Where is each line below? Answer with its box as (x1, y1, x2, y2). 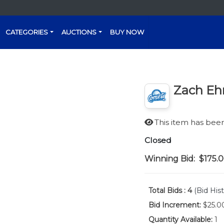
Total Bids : (148, 186, 185, 195)
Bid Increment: (148, 200, 201, 209)
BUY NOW (110, 28, 144, 36)
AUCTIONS (61, 28, 97, 36)
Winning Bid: (144, 154, 195, 163)
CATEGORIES (5, 28, 48, 36)
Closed (144, 135, 171, 145)
